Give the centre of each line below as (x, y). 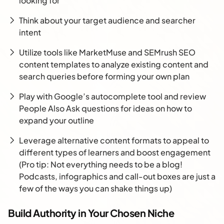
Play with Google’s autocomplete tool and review (112, 96)
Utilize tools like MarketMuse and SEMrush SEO (107, 52)
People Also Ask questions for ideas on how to (105, 108)
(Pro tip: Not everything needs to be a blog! (101, 164)
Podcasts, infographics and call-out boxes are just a (117, 176)
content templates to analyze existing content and (114, 64)
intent (30, 32)
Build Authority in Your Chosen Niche (91, 213)
